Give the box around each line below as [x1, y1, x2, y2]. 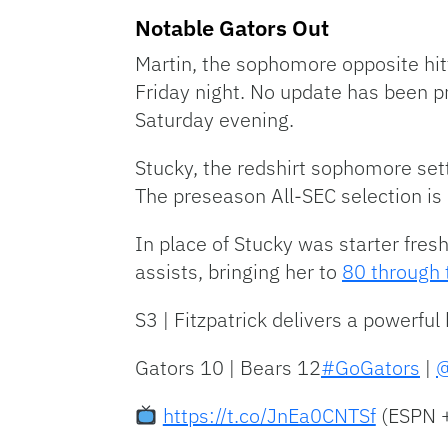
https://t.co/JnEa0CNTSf [162, 402, 376, 430]
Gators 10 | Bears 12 [135, 354, 321, 382]
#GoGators [321, 354, 420, 382]
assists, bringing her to [135, 258, 342, 286]
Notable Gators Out [135, 13, 329, 43]
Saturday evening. [135, 106, 294, 134]
